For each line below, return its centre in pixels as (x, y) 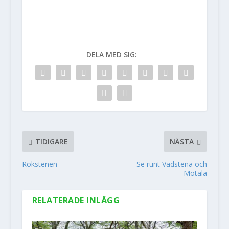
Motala (196, 173)
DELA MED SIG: (112, 54)
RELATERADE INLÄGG (76, 200)
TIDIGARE (51, 142)
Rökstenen (39, 164)
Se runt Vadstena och (172, 164)
